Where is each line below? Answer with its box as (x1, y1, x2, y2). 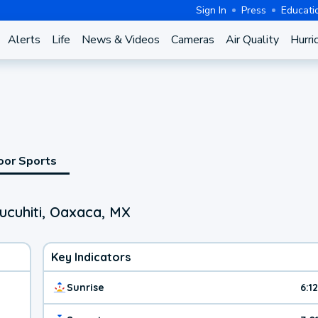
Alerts (7, 32, 40, 48)
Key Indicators (51, 249, 131, 264)
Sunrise (67, 280, 104, 294)
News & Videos (81, 32, 160, 48)
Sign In (196, 3, 226, 17)
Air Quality (225, 32, 279, 48)
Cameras (170, 32, 214, 48)
